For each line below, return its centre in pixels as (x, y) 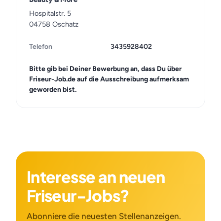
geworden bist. (53, 90)
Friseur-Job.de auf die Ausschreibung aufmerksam (109, 79)
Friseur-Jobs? (78, 195)
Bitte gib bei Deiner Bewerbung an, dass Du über (105, 69)
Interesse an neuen (96, 177)
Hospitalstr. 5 (50, 13)
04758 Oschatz (54, 24)
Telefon (41, 47)
